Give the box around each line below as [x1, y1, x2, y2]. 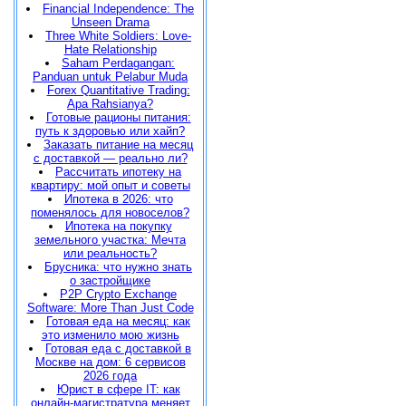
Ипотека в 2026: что [63, 192, 173, 206]
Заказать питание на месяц [43, 138, 193, 151]
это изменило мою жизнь [41, 328, 179, 342]
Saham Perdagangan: [62, 56, 175, 70]
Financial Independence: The [43, 2, 194, 15]
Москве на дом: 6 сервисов [34, 355, 186, 369]
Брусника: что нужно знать [44, 260, 192, 274]
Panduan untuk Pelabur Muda [33, 70, 188, 83]
